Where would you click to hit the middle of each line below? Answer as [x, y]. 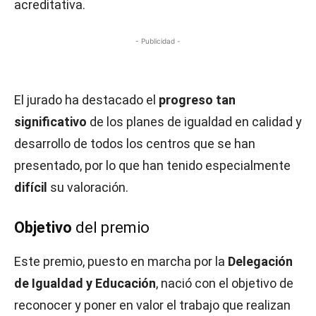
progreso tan [197, 100]
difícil [31, 187]
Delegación [260, 261]
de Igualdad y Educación [85, 283]
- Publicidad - [158, 41]
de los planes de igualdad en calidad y [194, 122]
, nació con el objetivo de [225, 283]
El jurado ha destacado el [86, 100]
